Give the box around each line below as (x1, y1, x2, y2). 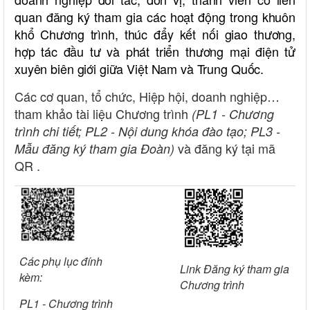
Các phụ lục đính (19, 253, 102, 270)
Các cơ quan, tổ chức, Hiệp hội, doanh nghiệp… (15, 87, 280, 106)
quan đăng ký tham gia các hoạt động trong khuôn (15, 8, 295, 26)
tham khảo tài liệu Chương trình (15, 104, 192, 123)
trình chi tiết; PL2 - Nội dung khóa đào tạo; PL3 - (15, 122, 280, 140)
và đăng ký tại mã (174, 139, 275, 158)
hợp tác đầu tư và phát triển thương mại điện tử (15, 42, 295, 61)
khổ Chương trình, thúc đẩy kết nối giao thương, (15, 25, 295, 44)
